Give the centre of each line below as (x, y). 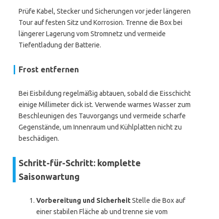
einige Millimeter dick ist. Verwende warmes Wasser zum (105, 105)
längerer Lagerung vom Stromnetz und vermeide (92, 34)
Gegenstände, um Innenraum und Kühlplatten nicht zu (100, 127)
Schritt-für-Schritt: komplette (80, 163)
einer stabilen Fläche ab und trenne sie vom (102, 212)
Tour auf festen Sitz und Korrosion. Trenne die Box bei (100, 22)
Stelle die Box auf (158, 200)
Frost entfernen (49, 69)
